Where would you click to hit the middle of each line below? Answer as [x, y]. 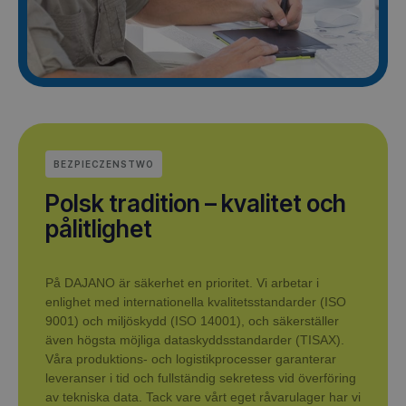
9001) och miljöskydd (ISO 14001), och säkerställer [192, 320]
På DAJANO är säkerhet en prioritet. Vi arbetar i [182, 282]
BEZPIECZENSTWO [104, 164]
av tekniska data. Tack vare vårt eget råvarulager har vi [203, 396]
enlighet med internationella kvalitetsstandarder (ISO [196, 301]
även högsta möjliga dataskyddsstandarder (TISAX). [195, 339]
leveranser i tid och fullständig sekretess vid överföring [201, 377]
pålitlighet [99, 228]
